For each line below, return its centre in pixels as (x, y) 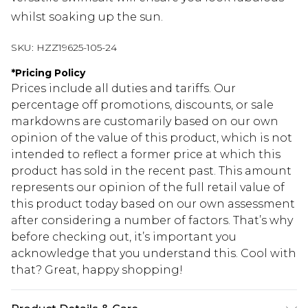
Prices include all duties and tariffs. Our (123, 89)
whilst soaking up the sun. (87, 17)
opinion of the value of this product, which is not (152, 138)
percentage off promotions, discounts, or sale (142, 105)
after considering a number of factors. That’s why (152, 221)
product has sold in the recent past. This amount (151, 171)
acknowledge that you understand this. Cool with (154, 254)
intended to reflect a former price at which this (146, 155)
